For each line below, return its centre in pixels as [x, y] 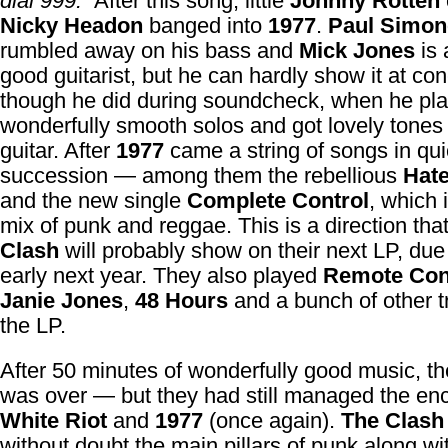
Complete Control [278, 200]
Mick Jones [357, 50]
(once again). [272, 420]
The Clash [392, 420]
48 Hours [181, 300]
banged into [205, 25]
